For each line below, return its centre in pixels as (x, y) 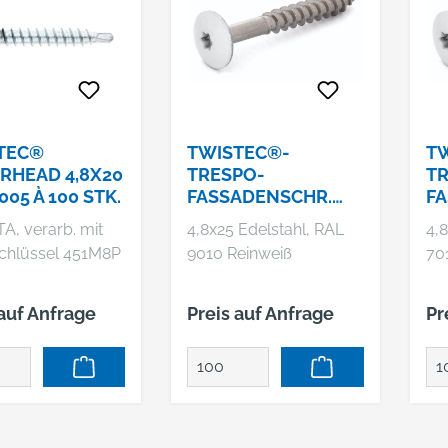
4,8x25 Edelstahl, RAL (266, 229)
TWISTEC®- (239, 152)
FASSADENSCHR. (260, 196)
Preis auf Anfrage (261, 313)
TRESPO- (226, 174)
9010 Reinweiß (240, 253)
